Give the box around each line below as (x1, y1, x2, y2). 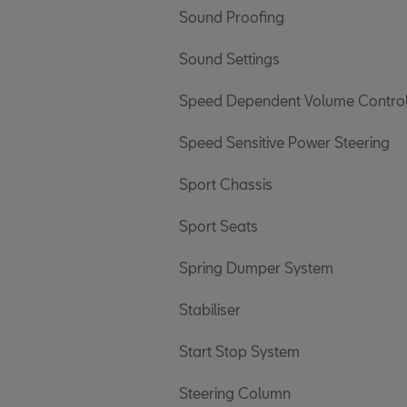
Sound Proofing (179, 8, 284, 25)
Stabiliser (179, 301, 241, 318)
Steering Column (179, 384, 291, 402)
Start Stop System (179, 342, 300, 360)
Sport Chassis (179, 175, 273, 193)
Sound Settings (179, 50, 280, 67)
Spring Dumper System (179, 259, 333, 276)
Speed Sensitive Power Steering (179, 134, 390, 151)
